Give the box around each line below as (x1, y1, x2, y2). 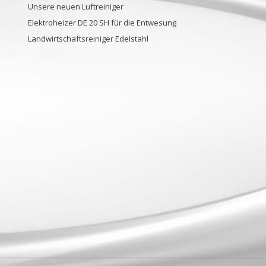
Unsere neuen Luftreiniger (27, 1, 123, 12)
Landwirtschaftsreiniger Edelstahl (27, 33, 148, 44)
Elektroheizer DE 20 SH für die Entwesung (27, 17, 176, 28)
